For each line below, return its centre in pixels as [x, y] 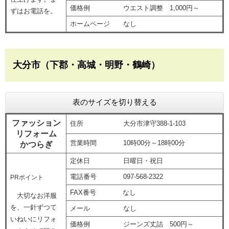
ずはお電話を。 [33, 11]
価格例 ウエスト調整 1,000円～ [134, 8]
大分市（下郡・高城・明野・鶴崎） [86, 65]
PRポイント [27, 177]
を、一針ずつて [33, 208]
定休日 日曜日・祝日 [116, 161]
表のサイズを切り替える [114, 102]
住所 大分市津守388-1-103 [128, 124]
